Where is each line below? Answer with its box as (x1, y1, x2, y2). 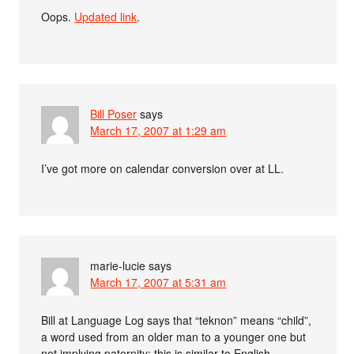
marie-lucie (90, 257, 146, 273)
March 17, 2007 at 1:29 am (90, 122, 227, 138)
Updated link (74, 8, 137, 24)
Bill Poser (90, 105, 137, 122)
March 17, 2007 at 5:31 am (90, 273, 227, 290)
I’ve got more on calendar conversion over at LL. (41, 160, 284, 176)
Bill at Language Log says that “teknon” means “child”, (41, 311, 312, 328)
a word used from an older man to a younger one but (41, 328, 307, 345)
